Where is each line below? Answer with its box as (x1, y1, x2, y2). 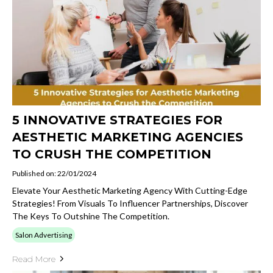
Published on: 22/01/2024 (12, 168, 96, 178)
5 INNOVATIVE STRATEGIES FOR (12, 112, 222, 127)
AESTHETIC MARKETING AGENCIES (12, 129, 243, 144)
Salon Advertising (15, 230, 72, 239)
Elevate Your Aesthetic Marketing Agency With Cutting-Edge (12, 185, 247, 196)
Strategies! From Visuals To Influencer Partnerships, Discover (12, 197, 248, 208)
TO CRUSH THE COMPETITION (12, 146, 211, 161)
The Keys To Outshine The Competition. (12, 210, 169, 221)
